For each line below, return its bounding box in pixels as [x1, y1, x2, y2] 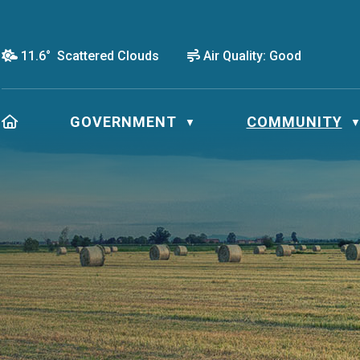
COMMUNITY [246, 113, 342, 130]
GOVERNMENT [69, 113, 177, 130]
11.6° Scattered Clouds [21, 47, 159, 63]
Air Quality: [203, 48, 266, 63]
